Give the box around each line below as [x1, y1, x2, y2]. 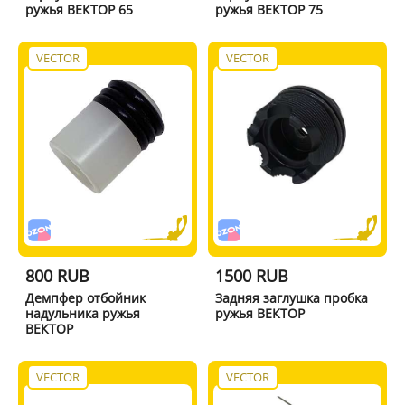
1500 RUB [215, 264, 289, 287]
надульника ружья [24, 304, 140, 322]
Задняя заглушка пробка [215, 288, 369, 306]
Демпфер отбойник [24, 288, 146, 306]
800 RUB [24, 264, 89, 287]
